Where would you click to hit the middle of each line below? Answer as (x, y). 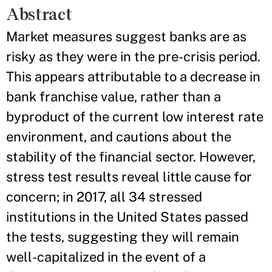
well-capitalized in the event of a (106, 257)
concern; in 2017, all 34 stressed (104, 197)
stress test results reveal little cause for (129, 177)
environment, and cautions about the (119, 137)
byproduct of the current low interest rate (135, 117)
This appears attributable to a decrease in (133, 76)
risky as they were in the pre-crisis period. (133, 56)
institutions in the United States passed (127, 217)
